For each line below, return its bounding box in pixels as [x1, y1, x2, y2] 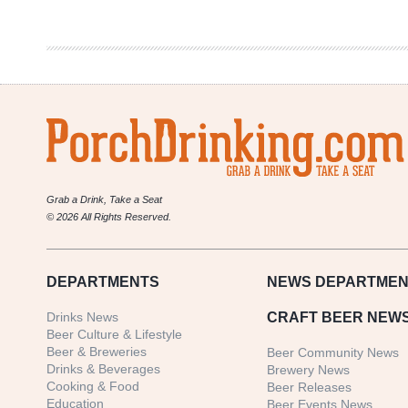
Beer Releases [267, 380, 352, 395]
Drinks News [46, 310, 118, 325]
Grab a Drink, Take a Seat [46, 194, 162, 206]
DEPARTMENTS [46, 274, 159, 291]
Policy [124, 92, 157, 110]
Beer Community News [267, 345, 400, 361]
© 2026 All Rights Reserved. [46, 211, 171, 223]
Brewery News [267, 362, 351, 378]
